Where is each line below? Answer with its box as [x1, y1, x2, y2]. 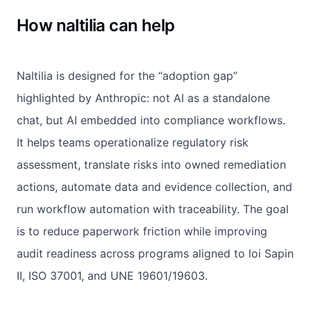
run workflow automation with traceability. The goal [17, 201, 289, 216]
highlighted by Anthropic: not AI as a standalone [17, 90, 270, 105]
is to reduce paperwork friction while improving [17, 224, 267, 238]
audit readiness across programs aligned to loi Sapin [17, 246, 294, 260]
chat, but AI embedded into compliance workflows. [17, 112, 285, 127]
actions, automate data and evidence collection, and [17, 179, 292, 194]
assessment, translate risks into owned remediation [17, 157, 286, 171]
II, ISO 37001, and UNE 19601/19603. [17, 268, 208, 283]
